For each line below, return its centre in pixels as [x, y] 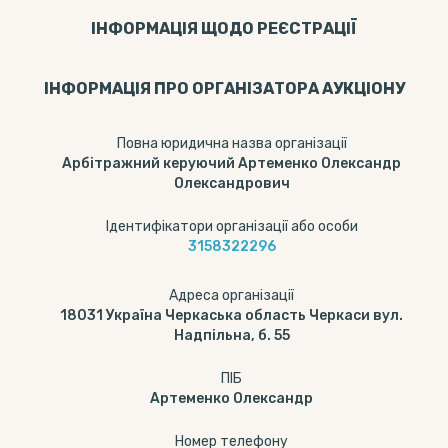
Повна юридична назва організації [231, 143]
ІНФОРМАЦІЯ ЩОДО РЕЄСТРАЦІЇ [224, 28]
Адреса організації [231, 295]
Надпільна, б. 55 [231, 335]
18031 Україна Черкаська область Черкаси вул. [231, 315]
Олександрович [231, 183]
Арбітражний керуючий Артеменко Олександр [231, 163]
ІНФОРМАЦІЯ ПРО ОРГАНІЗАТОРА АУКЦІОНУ [224, 88]
